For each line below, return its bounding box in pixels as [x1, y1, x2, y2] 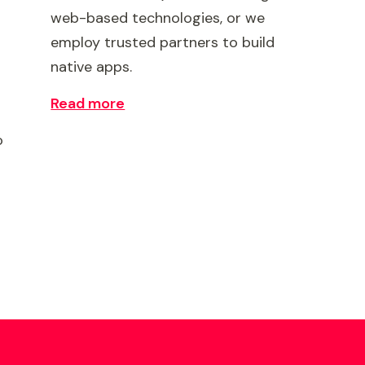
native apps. [51, 57, 133, 77]
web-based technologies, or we [51, 8, 266, 28]
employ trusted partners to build [51, 33, 275, 52]
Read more [51, 94, 125, 113]
